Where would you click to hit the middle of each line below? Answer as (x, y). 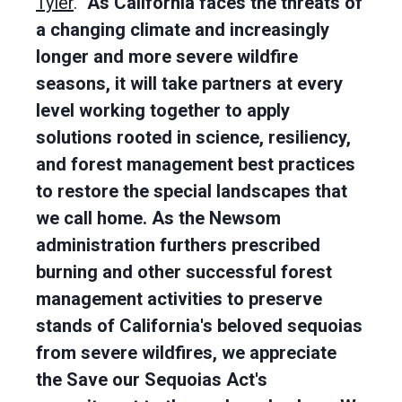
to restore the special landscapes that (192, 191)
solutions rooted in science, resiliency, (193, 137)
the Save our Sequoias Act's (152, 380)
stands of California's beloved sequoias (199, 326)
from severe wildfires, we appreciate (186, 353)
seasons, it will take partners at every (189, 83)
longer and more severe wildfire (167, 57)
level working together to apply (163, 110)
